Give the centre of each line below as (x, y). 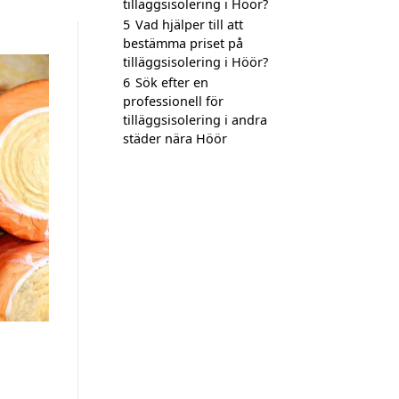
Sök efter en (172, 82)
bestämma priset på (183, 43)
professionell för (173, 101)
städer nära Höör (175, 138)
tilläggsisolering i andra (195, 120)
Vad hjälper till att (189, 24)
